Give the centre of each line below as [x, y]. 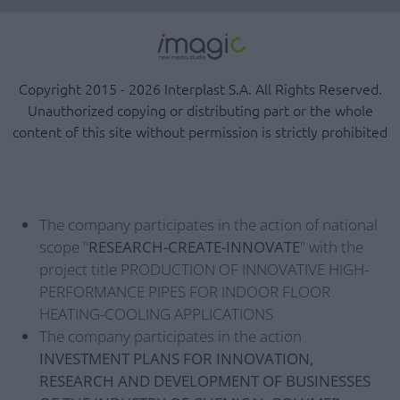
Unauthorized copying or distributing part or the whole [200, 110]
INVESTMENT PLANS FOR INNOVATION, [176, 359]
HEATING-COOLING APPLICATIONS [156, 314]
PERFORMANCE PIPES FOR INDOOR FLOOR [185, 292]
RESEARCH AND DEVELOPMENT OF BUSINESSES [205, 381]
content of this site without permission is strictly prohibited [200, 132]
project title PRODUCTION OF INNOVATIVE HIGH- [204, 270]
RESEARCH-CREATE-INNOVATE [194, 247]
